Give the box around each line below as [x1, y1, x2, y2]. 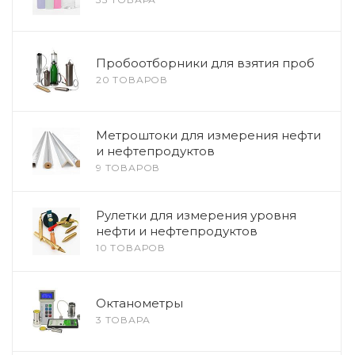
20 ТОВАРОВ [96, 74, 168, 86]
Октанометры [96, 296, 183, 311]
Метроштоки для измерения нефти [96, 128, 321, 143]
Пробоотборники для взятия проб [96, 55, 315, 71]
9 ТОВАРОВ [96, 162, 161, 174]
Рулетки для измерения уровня [96, 208, 296, 223]
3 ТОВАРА [96, 314, 151, 326]
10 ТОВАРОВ [96, 242, 166, 254]
